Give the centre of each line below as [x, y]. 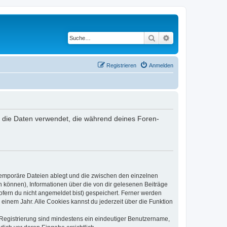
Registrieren [121, 65]
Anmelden [161, 65]
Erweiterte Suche [197, 37]
